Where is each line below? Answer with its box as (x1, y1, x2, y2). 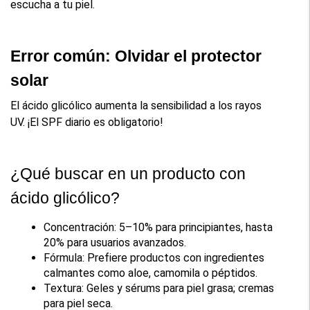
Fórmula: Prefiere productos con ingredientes (44, 250, 265, 264)
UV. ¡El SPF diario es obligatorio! (10, 115, 164, 129)
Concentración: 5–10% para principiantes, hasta (44, 220, 273, 234)
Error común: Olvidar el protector (10, 46, 262, 65)
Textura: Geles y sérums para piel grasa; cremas (44, 281, 275, 295)
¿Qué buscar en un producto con (10, 164, 246, 183)
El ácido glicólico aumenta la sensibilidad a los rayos (10, 98, 262, 112)
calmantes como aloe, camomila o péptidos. (44, 266, 258, 280)
